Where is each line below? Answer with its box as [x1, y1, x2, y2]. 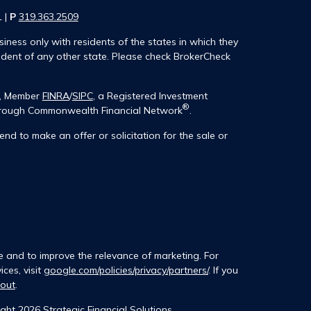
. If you [208, 264, 238, 277]
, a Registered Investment [92, 89, 208, 102]
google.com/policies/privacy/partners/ [43, 264, 208, 277]
